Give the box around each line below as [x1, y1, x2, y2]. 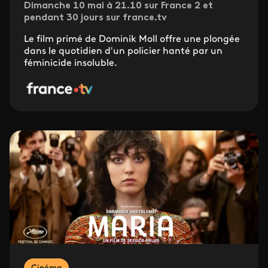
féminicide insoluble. [24, 59, 117, 69]
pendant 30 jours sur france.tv [24, 13, 167, 23]
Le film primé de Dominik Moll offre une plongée [24, 35, 240, 45]
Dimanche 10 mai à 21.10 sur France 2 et [24, 1, 213, 11]
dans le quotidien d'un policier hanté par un [24, 47, 223, 57]
